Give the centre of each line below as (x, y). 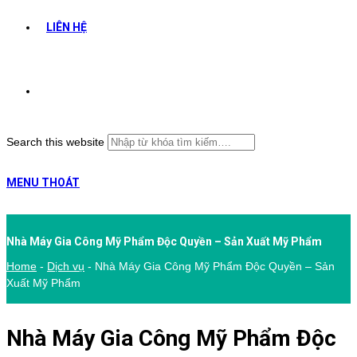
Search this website (55, 142)
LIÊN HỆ (67, 27)
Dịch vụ (66, 266)
